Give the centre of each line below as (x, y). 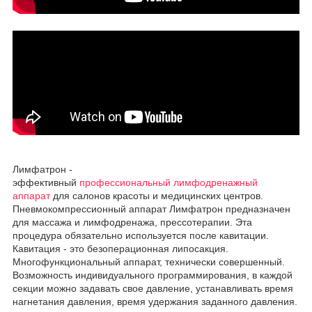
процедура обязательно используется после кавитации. (141, 235)
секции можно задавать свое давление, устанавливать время (153, 288)
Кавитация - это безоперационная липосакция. (120, 248)
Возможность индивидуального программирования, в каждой (153, 275)
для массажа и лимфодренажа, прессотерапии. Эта (132, 222)
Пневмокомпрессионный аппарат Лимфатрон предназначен (151, 209)
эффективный (46, 182)
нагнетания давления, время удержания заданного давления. (155, 301)
